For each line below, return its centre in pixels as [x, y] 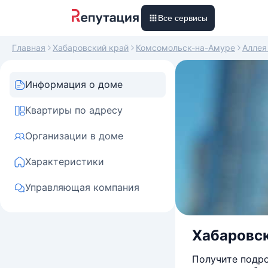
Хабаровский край [91, 48]
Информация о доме [74, 84]
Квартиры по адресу [74, 110]
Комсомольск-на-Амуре [185, 48]
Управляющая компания [82, 187]
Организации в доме [74, 136]
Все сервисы [183, 18]
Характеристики [65, 162]
